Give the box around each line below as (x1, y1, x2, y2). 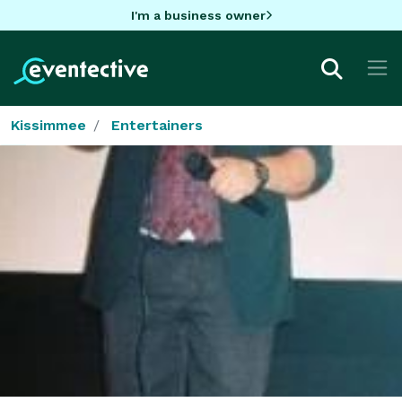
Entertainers (111, 116, 203, 134)
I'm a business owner (130, 7, 266, 22)
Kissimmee (11, 116, 86, 134)
